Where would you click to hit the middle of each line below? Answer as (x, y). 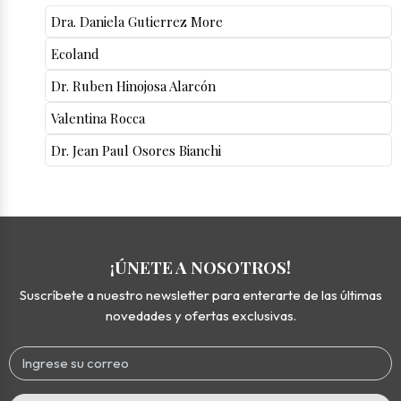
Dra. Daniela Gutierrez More (137, 21)
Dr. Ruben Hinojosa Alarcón (133, 85)
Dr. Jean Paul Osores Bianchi (136, 150)
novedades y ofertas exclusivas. (200, 316)
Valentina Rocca (98, 118)
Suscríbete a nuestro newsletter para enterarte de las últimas (200, 295)
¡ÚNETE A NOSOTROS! (200, 267)
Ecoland (75, 53)
